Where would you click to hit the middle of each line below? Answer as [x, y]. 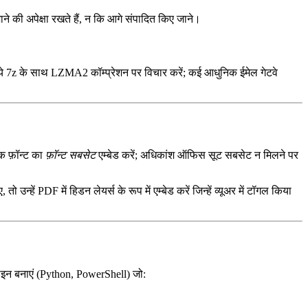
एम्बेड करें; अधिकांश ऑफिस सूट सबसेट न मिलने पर [197, 155]
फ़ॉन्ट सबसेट [70, 155]
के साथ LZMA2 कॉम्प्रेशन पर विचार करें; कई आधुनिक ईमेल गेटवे [147, 72]
